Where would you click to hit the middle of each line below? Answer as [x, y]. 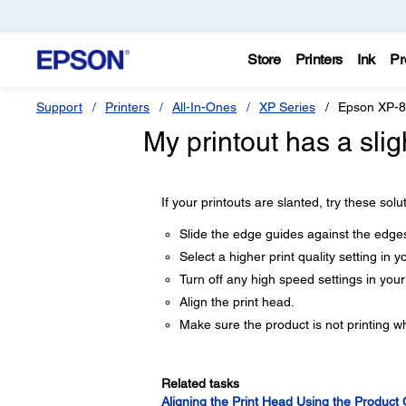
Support [59, 107]
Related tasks [200, 383]
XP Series [287, 107]
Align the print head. [237, 302]
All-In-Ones [204, 107]
